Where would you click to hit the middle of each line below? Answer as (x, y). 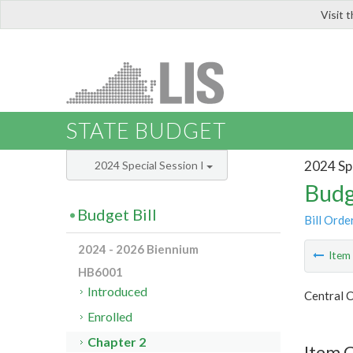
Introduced (118, 292)
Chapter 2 (117, 342)
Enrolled (110, 317)
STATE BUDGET (146, 131)
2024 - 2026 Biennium (138, 249)
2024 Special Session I (150, 165)
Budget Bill (117, 215)
